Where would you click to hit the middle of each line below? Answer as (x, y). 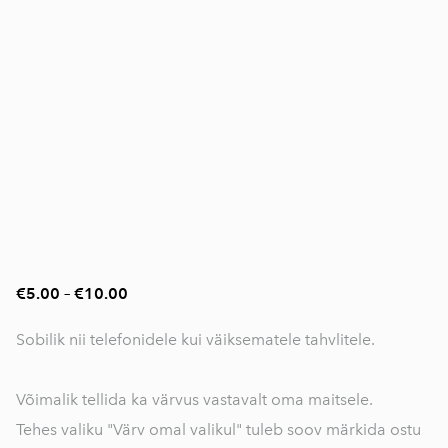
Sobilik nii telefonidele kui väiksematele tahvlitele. (195, 339)
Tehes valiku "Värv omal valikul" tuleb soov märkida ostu (218, 429)
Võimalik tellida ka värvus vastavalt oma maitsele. (194, 399)
